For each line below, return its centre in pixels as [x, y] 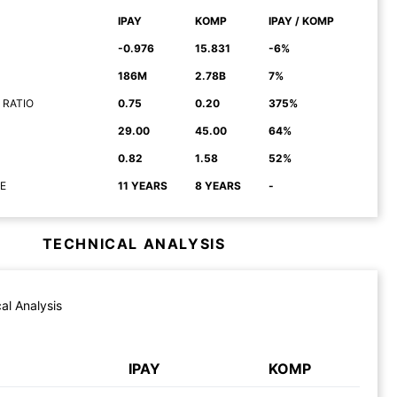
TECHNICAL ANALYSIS [134, 243]
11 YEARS [143, 185]
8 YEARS [218, 185]
